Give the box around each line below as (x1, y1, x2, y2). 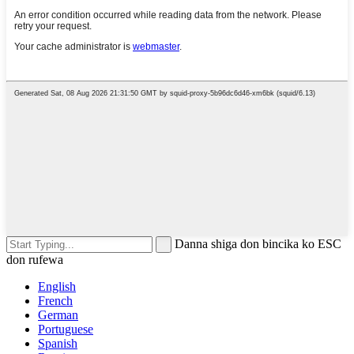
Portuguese (38, 322, 93, 337)
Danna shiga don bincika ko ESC (175, 237, 341, 251)
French (38, 294, 73, 308)
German (38, 308, 78, 322)
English (38, 280, 76, 294)
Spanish (38, 337, 77, 351)
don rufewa (6, 253, 63, 267)
